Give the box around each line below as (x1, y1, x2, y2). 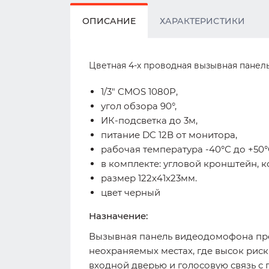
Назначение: (89, 210, 148, 222)
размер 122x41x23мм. (101, 172, 197, 184)
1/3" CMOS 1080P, (101, 86, 178, 97)
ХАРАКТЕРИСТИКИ (160, 16, 245, 26)
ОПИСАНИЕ (82, 16, 136, 26)
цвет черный (101, 187, 160, 198)
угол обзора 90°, (101, 100, 177, 112)
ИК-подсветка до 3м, (101, 115, 198, 126)
